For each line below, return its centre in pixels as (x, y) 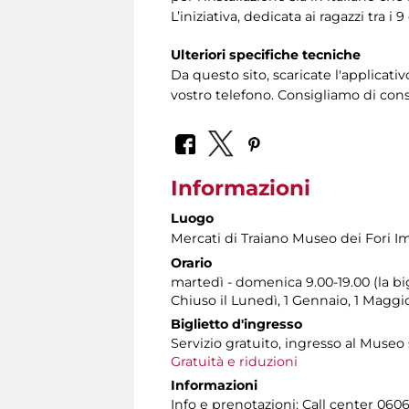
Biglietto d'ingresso (236, 325)
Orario (191, 263)
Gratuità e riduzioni (234, 362)
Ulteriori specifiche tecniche (266, 54)
